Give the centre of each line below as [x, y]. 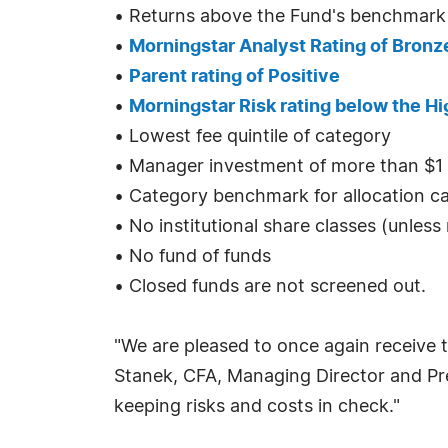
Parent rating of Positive [234, 77]
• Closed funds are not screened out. [270, 287]
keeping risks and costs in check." [257, 407]
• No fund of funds [192, 257]
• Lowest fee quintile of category [252, 137]
